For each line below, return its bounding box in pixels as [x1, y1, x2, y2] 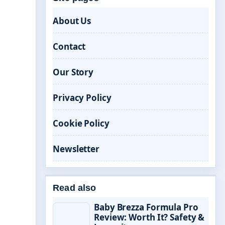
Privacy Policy [53, 92, 111, 103]
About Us [53, 15, 91, 27]
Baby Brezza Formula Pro [94, 201, 198, 213]
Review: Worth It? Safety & [94, 211, 205, 223]
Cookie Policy [53, 118, 109, 129]
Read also [53, 183, 96, 193]
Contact [53, 41, 86, 52]
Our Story [53, 66, 94, 78]
